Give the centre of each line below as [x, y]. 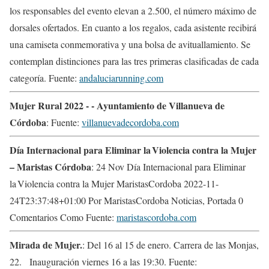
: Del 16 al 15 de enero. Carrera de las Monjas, [171, 244]
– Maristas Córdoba [50, 166]
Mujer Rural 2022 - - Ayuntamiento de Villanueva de [117, 105]
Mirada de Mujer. [46, 244]
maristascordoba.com [156, 217]
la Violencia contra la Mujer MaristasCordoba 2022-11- [114, 183]
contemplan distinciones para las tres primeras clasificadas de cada [134, 61]
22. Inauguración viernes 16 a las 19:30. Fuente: [103, 261]
